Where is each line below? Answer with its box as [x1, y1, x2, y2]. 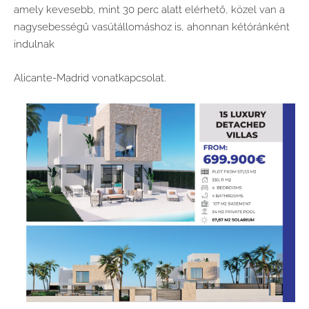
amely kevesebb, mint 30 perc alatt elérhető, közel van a [14, 3, 285, 16]
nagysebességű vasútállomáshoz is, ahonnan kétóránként [14, 20, 290, 33]
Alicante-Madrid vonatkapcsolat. [14, 71, 166, 84]
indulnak [14, 37, 54, 50]
